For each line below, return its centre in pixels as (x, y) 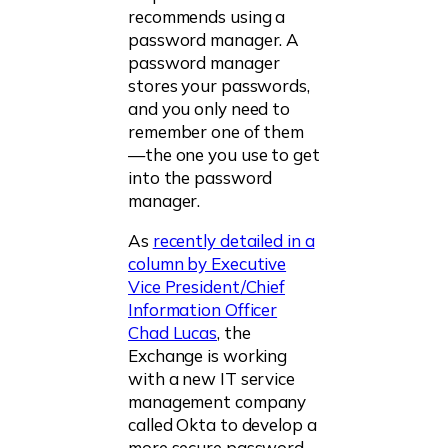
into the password (200, 178)
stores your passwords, (219, 86)
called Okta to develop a (222, 425)
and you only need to (209, 109)
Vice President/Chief (206, 287)
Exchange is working (208, 356)
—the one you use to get (224, 155)
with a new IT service (211, 379)
